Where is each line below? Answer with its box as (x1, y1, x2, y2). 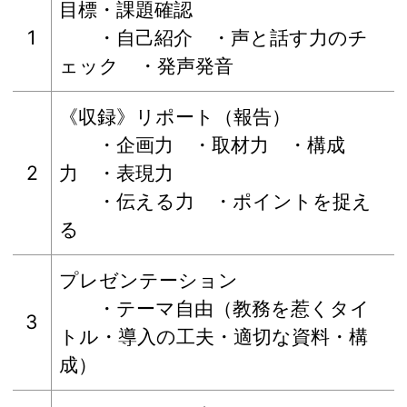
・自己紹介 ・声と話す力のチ (59, 25, 369, 50)
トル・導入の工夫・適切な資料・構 (59, 324, 369, 349)
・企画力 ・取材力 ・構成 (59, 133, 346, 157)
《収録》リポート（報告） (59, 104, 292, 129)
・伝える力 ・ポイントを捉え (59, 189, 372, 213)
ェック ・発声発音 (59, 54, 234, 78)
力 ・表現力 (59, 161, 194, 185)
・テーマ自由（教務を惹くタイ (59, 296, 371, 321)
